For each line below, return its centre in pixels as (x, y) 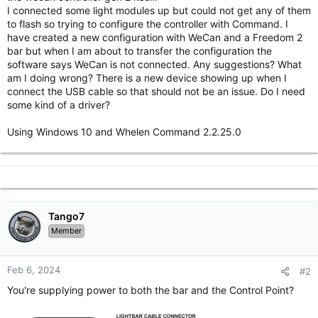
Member (66, 231)
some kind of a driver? (59, 105)
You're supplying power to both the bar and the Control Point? (150, 290)
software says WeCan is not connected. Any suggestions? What (154, 64)
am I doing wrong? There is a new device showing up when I (147, 78)
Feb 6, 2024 (34, 270)
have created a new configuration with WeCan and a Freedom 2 (155, 37)
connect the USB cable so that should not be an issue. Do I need (156, 91)
